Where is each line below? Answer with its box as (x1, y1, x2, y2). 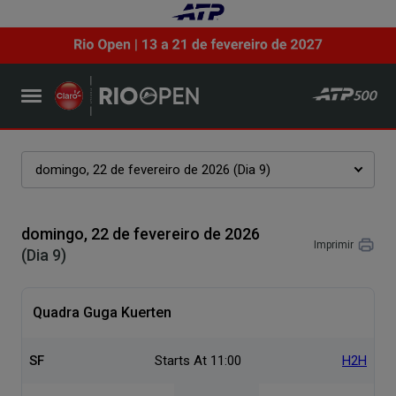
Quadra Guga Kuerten (33, 303, 171, 321)
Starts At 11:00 (155, 352, 241, 369)
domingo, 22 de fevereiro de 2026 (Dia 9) (35, 161, 270, 178)
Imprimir (314, 238, 354, 251)
